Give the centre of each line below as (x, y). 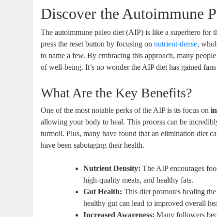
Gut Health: (103, 191)
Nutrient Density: (112, 168)
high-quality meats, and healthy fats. (139, 180)
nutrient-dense (176, 44)
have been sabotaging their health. (93, 145)
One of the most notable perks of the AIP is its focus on (126, 110)
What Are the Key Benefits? (116, 93)
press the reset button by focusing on (98, 44)
